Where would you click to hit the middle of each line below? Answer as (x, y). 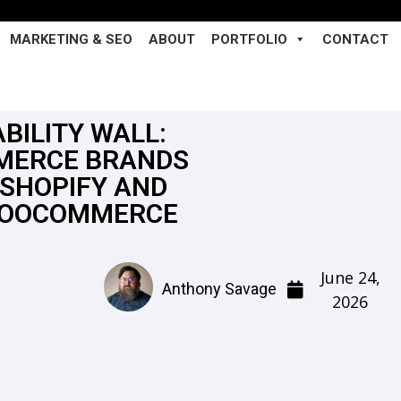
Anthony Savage (220, 289)
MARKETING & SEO (71, 39)
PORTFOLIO (249, 39)
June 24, (350, 277)
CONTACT (355, 39)
